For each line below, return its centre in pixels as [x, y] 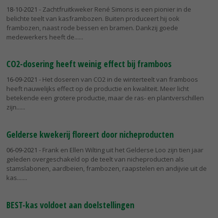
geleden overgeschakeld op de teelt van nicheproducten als [95, 159]
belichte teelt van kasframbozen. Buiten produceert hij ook [93, 18]
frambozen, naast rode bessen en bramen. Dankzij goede [92, 27]
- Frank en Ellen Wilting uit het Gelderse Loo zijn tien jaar [120, 150]
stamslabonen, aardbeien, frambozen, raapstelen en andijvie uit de [107, 169]
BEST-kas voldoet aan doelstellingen [70, 205]
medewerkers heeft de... [43, 37]
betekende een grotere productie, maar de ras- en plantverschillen [105, 98]
